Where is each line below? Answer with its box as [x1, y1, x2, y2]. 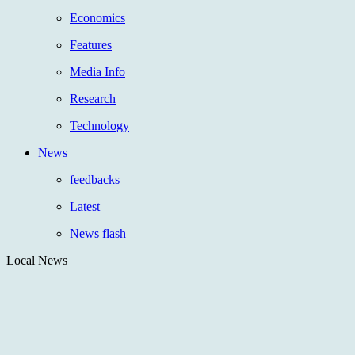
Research [70, 91, 116, 105]
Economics [70, 10, 125, 25]
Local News [6, 253, 67, 267]
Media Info [70, 64, 125, 78]
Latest [70, 199, 100, 213]
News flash [70, 226, 126, 240]
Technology [70, 118, 129, 132]
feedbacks [70, 172, 120, 186]
